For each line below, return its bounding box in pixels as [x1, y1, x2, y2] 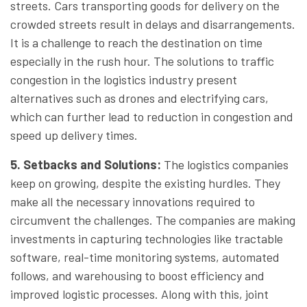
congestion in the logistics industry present [10, 71, 237, 87]
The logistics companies [161, 156, 288, 172]
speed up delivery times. [10, 127, 138, 143]
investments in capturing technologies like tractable [10, 230, 283, 246]
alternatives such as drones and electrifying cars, [10, 90, 269, 106]
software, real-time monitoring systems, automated [10, 249, 280, 265]
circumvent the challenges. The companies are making [10, 212, 295, 228]
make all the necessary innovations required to [10, 193, 255, 209]
